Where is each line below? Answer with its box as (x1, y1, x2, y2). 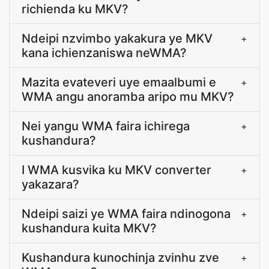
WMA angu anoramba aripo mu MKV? (22, 89, 234, 104)
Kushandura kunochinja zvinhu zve (22, 250, 219, 265)
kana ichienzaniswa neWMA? (22, 46, 187, 60)
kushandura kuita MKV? (22, 221, 157, 235)
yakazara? (22, 177, 79, 192)
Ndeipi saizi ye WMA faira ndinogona (22, 207, 231, 221)
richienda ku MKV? (22, 2, 128, 16)
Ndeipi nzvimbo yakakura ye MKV (22, 31, 213, 46)
